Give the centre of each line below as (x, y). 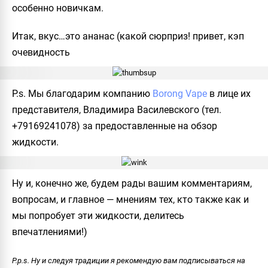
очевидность (41, 52)
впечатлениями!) (50, 232)
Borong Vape (180, 93)
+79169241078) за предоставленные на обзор (115, 126)
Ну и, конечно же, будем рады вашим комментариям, (132, 183)
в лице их (229, 93)
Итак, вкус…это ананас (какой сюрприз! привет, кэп (128, 36)
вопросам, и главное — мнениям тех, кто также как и (130, 199)
